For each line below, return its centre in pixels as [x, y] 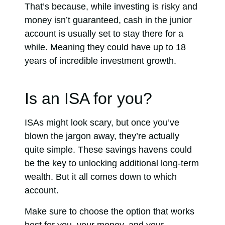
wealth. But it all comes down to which [101, 177]
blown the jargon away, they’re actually [102, 136]
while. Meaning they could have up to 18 [105, 47]
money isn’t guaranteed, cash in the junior [108, 20]
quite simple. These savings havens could [108, 150]
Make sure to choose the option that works [109, 211]
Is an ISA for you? [88, 99]
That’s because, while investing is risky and [111, 6]
